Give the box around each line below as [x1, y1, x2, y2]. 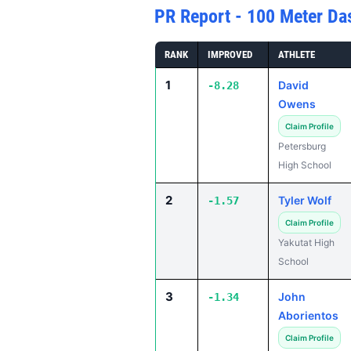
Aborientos [278, 309, 338, 322]
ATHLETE [278, 49, 315, 60]
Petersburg [278, 140, 326, 152]
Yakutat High [278, 237, 335, 248]
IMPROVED [208, 49, 252, 60]
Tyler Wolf [278, 194, 331, 207]
